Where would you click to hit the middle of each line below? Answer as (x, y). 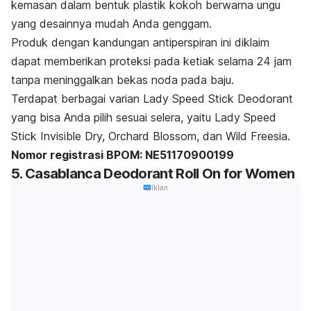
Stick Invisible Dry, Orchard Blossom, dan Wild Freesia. (151, 136)
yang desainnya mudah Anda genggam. (111, 23)
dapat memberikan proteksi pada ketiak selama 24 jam (151, 61)
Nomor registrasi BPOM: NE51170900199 (123, 154)
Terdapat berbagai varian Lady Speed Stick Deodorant (152, 98)
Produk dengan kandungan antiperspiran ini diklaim (140, 42)
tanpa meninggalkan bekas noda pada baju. (123, 79)
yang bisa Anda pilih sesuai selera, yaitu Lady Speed (144, 117)
